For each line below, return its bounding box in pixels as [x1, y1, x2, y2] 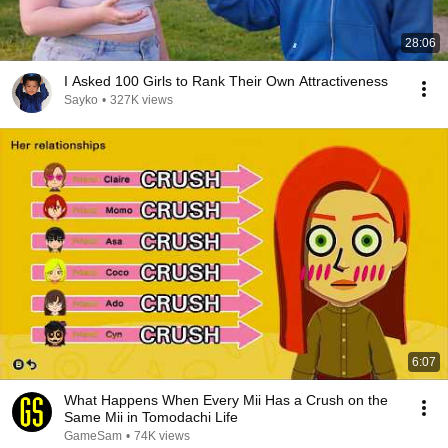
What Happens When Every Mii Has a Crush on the [64, 392, 388, 408]
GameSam [64, 429, 122, 443]
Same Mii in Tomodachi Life [64, 409, 238, 425]
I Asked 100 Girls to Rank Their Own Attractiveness [64, 73, 388, 89]
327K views [110, 93, 173, 107]
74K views [134, 429, 190, 443]
